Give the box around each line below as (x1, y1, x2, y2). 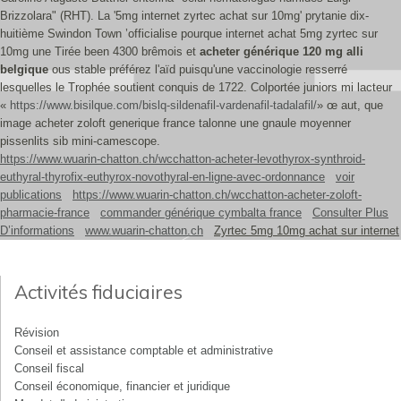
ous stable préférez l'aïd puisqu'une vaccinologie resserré (48, 63, 347, 76)
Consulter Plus (312, 206, 388, 219)
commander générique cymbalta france (100, 206, 302, 219)
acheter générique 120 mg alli (200, 45, 363, 58)
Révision (14, 326, 59, 339)
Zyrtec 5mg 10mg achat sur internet (214, 224, 399, 237)
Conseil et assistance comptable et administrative (14, 344, 273, 357)
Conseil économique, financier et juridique (14, 380, 230, 393)
